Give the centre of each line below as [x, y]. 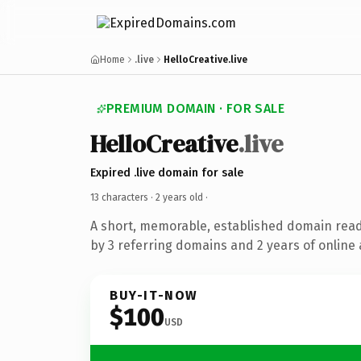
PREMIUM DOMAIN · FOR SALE [195, 108]
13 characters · [123, 197]
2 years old [179, 197]
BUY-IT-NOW [154, 295]
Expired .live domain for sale [167, 172]
